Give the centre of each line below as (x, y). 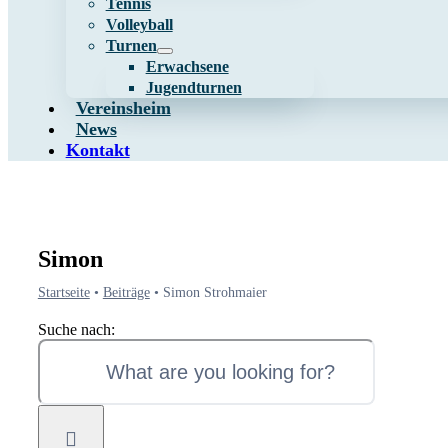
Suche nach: (76, 329)
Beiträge (126, 292)
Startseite (63, 292)
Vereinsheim (123, 108)
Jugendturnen (193, 87)
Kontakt (97, 150)
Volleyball (139, 24)
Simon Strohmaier (214, 292)
